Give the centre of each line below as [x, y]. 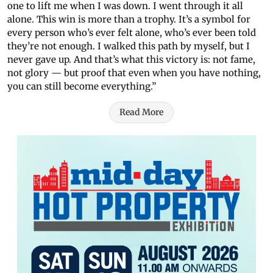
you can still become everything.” [82, 87]
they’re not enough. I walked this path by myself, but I [129, 46]
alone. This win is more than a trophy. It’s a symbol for [129, 19]
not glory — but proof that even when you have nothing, [134, 73]
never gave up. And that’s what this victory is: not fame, [131, 60]
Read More [141, 112]
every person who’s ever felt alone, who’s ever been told [132, 33]
